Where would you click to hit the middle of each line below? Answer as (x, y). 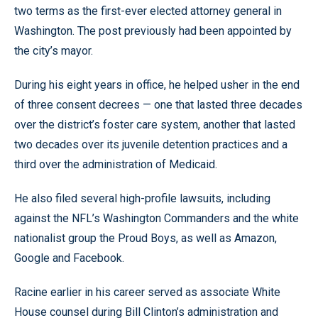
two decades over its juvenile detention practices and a (151, 144)
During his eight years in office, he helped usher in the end (157, 84)
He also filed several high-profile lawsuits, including (142, 198)
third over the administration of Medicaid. (116, 164)
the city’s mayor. (54, 50)
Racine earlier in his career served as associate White (147, 292)
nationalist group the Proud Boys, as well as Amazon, (146, 238)
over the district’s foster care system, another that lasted (155, 124)
